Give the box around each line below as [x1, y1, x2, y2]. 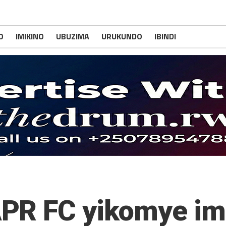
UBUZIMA [56, 30, 89, 42]
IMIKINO [16, 30, 44, 42]
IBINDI [154, 30, 176, 42]
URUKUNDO [101, 30, 142, 42]
